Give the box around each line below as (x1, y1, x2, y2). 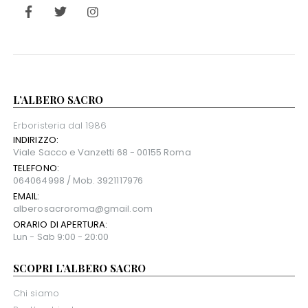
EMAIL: (13, 189, 40, 203)
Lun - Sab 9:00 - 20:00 (13, 230, 109, 243)
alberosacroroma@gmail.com (13, 201, 153, 215)
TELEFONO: (13, 161, 59, 175)
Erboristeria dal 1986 (13, 118, 107, 132)
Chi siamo (13, 287, 59, 300)
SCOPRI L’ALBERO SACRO (13, 261, 146, 275)
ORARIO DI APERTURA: (13, 217, 108, 231)
